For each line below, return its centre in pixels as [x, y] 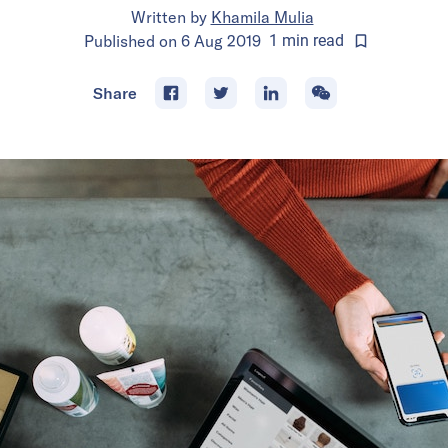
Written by [168, 16]
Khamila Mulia [262, 16]
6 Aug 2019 [220, 40]
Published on [132, 40]
